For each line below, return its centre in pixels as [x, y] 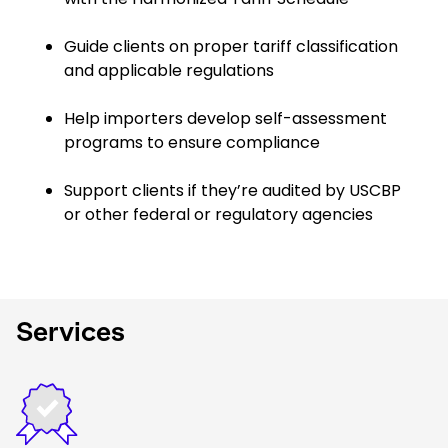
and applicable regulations [169, 70]
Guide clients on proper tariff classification [231, 46]
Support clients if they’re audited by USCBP [232, 190]
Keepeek [51, 390]
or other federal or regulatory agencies [218, 214]
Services [70, 331]
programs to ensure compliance [192, 142]
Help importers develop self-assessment [225, 118]
